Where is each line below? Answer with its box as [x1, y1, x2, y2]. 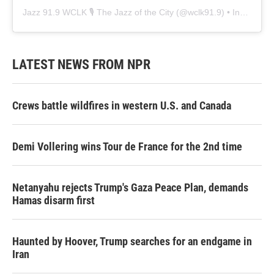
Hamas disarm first [12, 193, 95, 207]
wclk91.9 [188, 7, 221, 17]
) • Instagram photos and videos [221, 7, 240, 17]
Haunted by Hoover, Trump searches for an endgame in [12, 234, 252, 248]
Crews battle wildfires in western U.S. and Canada [12, 98, 231, 112]
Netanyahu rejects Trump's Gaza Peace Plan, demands [12, 180, 248, 194]
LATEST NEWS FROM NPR [12, 56, 150, 72]
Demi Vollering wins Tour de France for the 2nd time [12, 139, 242, 153]
